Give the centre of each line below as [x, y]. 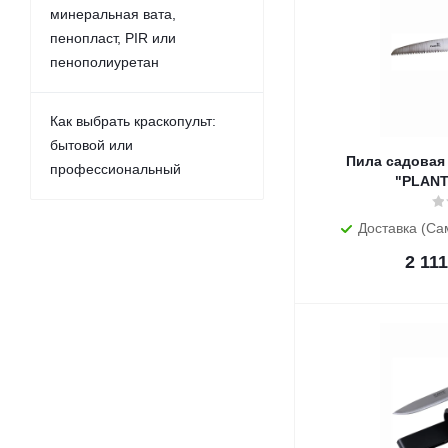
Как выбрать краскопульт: [133, 121]
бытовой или [91, 145]
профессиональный [115, 169]
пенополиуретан [104, 62]
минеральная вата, [113, 14]
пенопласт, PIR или [113, 38]
